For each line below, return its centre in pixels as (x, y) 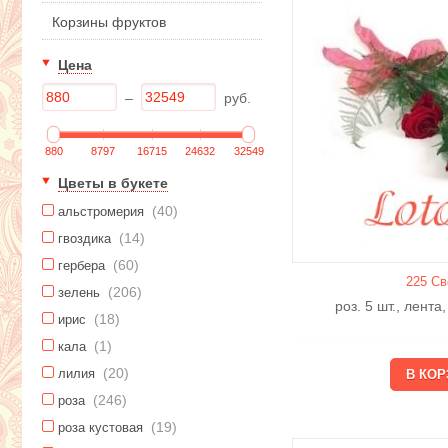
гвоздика (86, 239)
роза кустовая (102, 428)
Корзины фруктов (109, 22)
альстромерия (103, 212)
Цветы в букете (113, 183)
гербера (83, 266)
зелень (81, 293)
